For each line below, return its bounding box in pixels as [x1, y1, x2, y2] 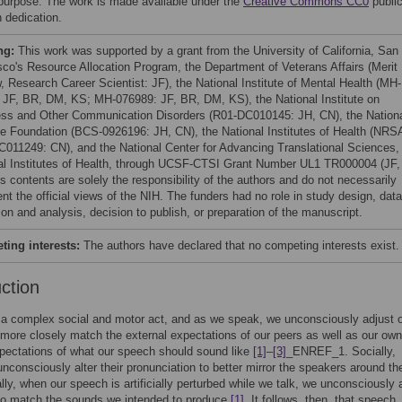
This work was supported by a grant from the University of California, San [18, 44, 398, 57]
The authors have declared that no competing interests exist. [83, 239, 399, 252]
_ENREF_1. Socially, [286, 345, 396, 358]
